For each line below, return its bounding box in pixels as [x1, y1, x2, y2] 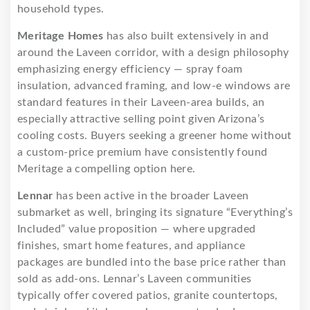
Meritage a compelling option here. [17, 163, 196, 175]
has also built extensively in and [103, 30, 269, 42]
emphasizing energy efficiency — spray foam [17, 64, 243, 75]
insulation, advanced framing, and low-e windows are [17, 80, 291, 92]
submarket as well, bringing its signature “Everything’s [17, 207, 293, 219]
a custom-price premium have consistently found [17, 147, 268, 158]
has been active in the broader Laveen [53, 190, 249, 202]
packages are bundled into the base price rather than [17, 257, 286, 268]
